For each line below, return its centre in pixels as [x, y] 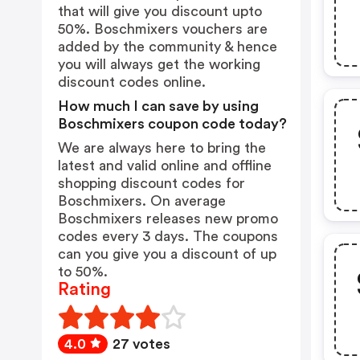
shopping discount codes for [151, 183]
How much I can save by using [158, 106]
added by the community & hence [168, 47]
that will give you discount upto [160, 11]
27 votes [141, 344]
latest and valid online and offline [165, 166]
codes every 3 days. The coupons [168, 236]
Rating [84, 289]
